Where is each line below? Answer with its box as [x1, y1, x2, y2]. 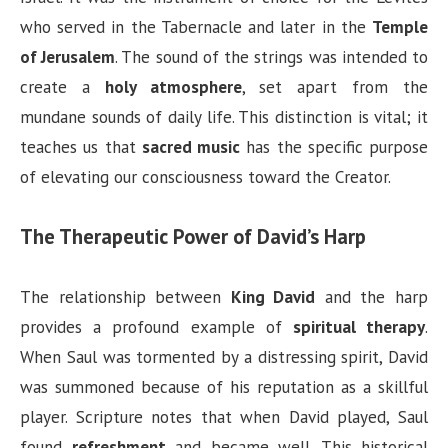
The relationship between [20, 286, 231, 309]
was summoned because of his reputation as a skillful [20, 376, 428, 399]
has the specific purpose [240, 135, 428, 158]
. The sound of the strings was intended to [115, 45, 429, 68]
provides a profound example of [20, 316, 293, 339]
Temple [372, 15, 428, 38]
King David [230, 286, 316, 309]
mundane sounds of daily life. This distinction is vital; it [20, 105, 428, 128]
